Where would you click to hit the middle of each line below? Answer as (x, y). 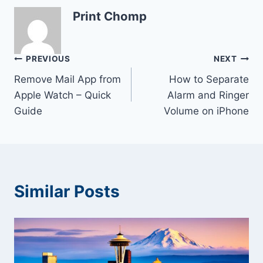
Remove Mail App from (68, 79)
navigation (55, 87)
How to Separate (209, 79)
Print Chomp (110, 16)
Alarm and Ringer (208, 95)
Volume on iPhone (206, 111)
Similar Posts (67, 191)
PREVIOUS (48, 59)
